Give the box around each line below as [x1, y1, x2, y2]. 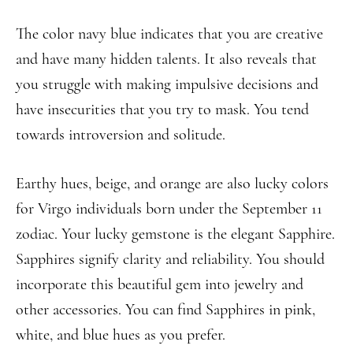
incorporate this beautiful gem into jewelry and [16, 275, 303, 294]
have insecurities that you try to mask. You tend [16, 100, 309, 119]
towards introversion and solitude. [16, 125, 225, 144]
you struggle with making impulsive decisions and [16, 75, 318, 94]
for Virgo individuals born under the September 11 [16, 199, 322, 218]
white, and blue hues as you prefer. [16, 325, 225, 344]
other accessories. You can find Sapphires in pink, [16, 300, 315, 319]
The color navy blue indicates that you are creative [16, 24, 323, 43]
